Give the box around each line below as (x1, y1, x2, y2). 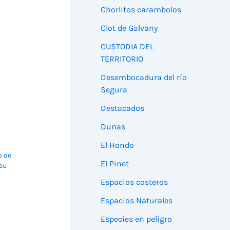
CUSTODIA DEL (101, 41, 154, 51)
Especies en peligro (101, 214, 172, 224)
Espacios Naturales (101, 195, 172, 205)
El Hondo (101, 140, 134, 150)
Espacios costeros (101, 177, 168, 187)
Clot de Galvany (101, 23, 158, 33)
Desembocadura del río (101, 72, 187, 82)
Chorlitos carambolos (101, 4, 181, 14)
